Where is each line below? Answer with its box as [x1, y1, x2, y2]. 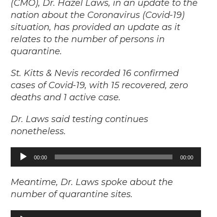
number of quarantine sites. [11, 189, 133, 200]
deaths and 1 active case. [11, 92, 121, 103]
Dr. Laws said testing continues [11, 114, 149, 125]
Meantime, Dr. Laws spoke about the [11, 177, 173, 188]
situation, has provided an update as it [11, 22, 181, 33]
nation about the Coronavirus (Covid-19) [11, 10, 185, 21]
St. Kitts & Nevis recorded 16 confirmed [11, 68, 179, 79]
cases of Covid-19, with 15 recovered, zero [11, 80, 188, 91]
